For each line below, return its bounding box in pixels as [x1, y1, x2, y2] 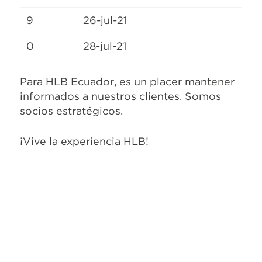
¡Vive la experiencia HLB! [20, 135, 149, 147]
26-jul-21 [83, 13, 127, 26]
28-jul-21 [83, 39, 127, 52]
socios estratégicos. [20, 104, 123, 117]
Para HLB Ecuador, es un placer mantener [20, 75, 235, 88]
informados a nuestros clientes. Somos [20, 89, 221, 102]
